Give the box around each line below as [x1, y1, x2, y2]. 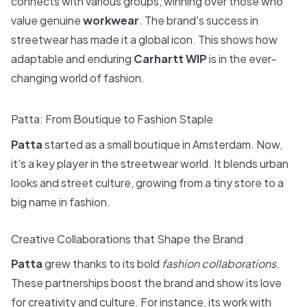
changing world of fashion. [11, 70, 145, 85]
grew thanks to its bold [42, 256, 162, 271]
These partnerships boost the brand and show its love [11, 275, 282, 290]
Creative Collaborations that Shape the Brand [11, 231, 243, 246]
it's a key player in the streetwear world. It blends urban [11, 156, 288, 171]
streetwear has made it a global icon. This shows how [11, 32, 278, 47]
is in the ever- [207, 51, 277, 66]
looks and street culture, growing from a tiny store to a [11, 175, 284, 191]
